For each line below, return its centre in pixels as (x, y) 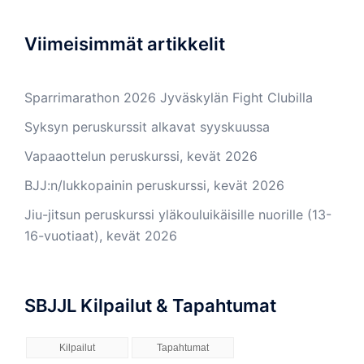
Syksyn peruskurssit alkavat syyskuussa (147, 127)
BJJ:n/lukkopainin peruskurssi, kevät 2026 (154, 185)
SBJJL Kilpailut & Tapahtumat (150, 305)
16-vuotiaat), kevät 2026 (101, 236)
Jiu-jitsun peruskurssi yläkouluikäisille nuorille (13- (178, 214)
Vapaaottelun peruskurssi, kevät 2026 (141, 156)
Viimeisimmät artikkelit (125, 44)
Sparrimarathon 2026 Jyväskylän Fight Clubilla (169, 97)
